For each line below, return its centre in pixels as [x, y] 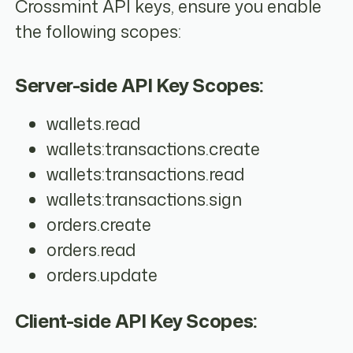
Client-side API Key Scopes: [136, 321]
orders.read [91, 250]
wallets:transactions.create [154, 149]
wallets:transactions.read [146, 175]
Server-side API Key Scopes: [139, 85]
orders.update [102, 275]
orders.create [99, 225]
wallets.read [94, 124]
